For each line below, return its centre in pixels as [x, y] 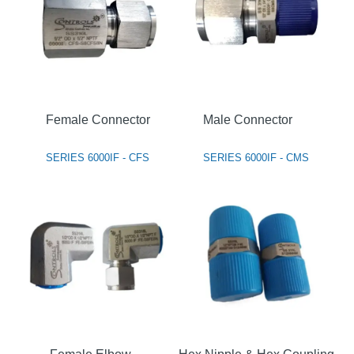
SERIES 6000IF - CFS [98, 157]
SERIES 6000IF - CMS [256, 157]
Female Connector [98, 119]
